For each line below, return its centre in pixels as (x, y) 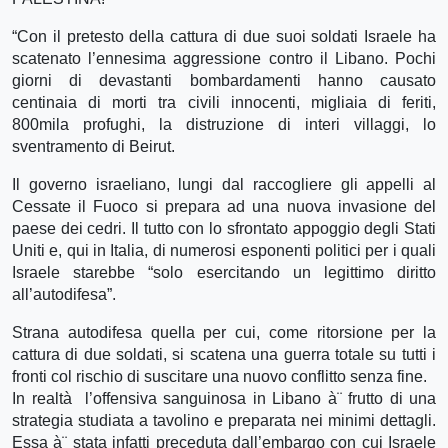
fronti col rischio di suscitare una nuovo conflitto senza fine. (219, 376)
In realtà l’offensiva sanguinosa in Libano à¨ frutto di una (224, 398)
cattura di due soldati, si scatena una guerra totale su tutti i (224, 354)
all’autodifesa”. (64, 294)
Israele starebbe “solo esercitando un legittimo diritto (224, 272)
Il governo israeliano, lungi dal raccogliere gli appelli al (224, 184)
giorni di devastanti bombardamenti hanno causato (224, 80)
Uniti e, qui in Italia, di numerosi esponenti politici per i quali (224, 250)
